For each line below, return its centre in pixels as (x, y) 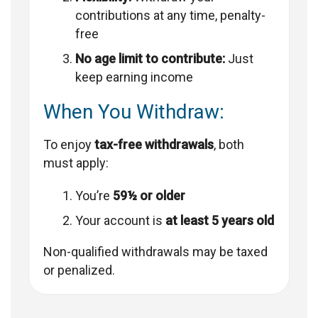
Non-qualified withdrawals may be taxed (155, 252)
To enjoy (69, 145)
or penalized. (79, 270)
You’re (94, 196)
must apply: (76, 163)
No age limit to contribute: (150, 59)
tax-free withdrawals (154, 145)
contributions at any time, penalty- (170, 16)
